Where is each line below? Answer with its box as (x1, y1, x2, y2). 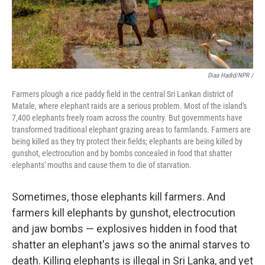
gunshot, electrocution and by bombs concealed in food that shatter (12, 148, 232, 158)
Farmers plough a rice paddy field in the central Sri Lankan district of (12, 89, 233, 99)
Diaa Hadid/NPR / (208, 72, 253, 79)
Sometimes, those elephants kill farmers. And (12, 190, 225, 203)
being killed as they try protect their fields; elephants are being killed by (12, 137, 243, 146)
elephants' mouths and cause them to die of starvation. (12, 160, 192, 170)
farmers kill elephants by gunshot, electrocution (12, 206, 235, 219)
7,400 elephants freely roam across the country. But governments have (12, 113, 243, 122)
